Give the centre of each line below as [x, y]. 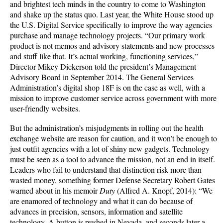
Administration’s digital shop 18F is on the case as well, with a [108, 87]
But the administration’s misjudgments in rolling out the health [107, 128]
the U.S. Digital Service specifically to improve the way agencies [111, 25]
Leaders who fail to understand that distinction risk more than [106, 169]
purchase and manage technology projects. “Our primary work [108, 35]
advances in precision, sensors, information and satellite [96, 211]
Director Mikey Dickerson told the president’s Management [103, 66]
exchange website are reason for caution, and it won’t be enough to [113, 138]
